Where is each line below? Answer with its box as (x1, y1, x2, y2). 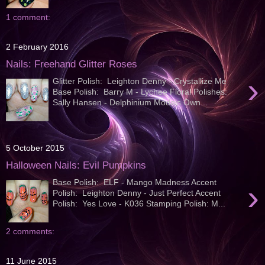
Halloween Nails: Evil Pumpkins (6, 159, 146, 172)
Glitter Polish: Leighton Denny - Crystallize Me (53, 76, 227, 86)
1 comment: (6, 12, 50, 22)
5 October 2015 (6, 143, 64, 153)
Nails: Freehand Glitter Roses (6, 58, 137, 70)
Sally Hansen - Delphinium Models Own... (53, 97, 208, 107)
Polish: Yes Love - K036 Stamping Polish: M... (53, 198, 226, 208)
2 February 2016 (6, 42, 69, 52)
